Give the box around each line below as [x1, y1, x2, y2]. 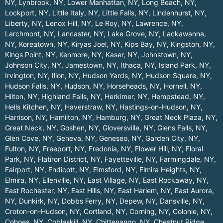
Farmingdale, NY [160, 155, 214, 164]
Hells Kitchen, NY [5, 103, 61, 111]
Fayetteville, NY [105, 155, 156, 164]
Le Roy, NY [95, 19, 131, 28]
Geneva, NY [56, 134, 95, 143]
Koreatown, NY [19, 40, 67, 49]
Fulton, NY [5, 144, 39, 153]
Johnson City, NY [5, 61, 61, 70]
